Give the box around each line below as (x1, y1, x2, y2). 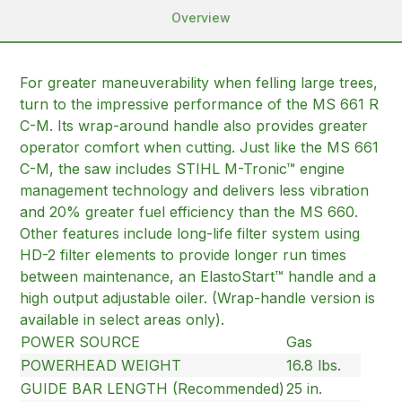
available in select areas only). (20, 310, 225, 329)
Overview (171, 10, 231, 26)
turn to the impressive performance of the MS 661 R (20, 95, 380, 114)
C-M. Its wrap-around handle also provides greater (20, 117, 369, 135)
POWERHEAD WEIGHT (21, 356, 182, 375)
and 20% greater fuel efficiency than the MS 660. (20, 203, 359, 222)
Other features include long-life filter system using (20, 224, 361, 243)
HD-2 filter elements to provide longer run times (20, 246, 347, 265)
